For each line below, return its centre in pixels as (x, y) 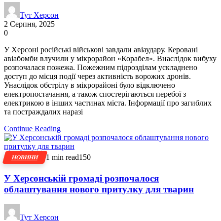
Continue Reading (32, 129)
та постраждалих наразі (43, 112)
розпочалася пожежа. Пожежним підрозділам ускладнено (101, 68)
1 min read (62, 157)
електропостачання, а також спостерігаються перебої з (95, 94)
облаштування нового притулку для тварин (99, 189)
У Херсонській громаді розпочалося (81, 178)
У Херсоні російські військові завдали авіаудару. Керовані (101, 50)
